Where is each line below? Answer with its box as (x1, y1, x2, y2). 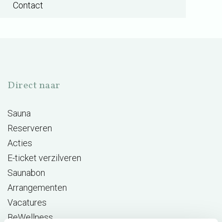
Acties (7, 138, 32, 148)
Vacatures (7, 197, 47, 208)
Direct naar (7, 79, 60, 93)
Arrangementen (7, 182, 67, 193)
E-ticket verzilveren (7, 153, 81, 163)
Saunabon (7, 167, 45, 178)
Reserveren (7, 123, 52, 133)
